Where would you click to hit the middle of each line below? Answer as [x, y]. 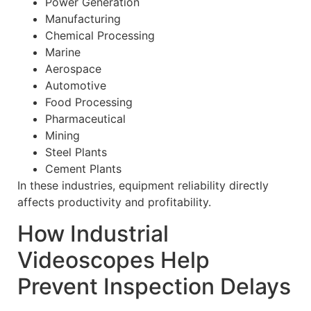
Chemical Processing [100, 36]
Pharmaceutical [85, 119]
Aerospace [73, 69]
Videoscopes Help [114, 260]
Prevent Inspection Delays [154, 286]
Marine [63, 52]
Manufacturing [83, 19]
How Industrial [93, 233]
